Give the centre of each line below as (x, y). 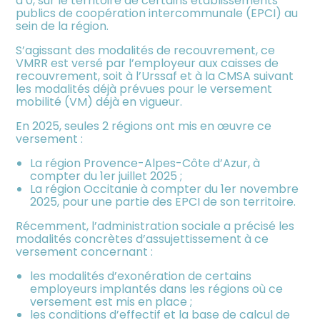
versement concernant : (85, 251)
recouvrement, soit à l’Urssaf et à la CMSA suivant (155, 76)
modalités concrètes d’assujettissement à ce (142, 239)
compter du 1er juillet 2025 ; (106, 176)
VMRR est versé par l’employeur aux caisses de (147, 63)
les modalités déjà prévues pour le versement (144, 89)
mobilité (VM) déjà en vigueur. (101, 101)
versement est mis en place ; (111, 301)
